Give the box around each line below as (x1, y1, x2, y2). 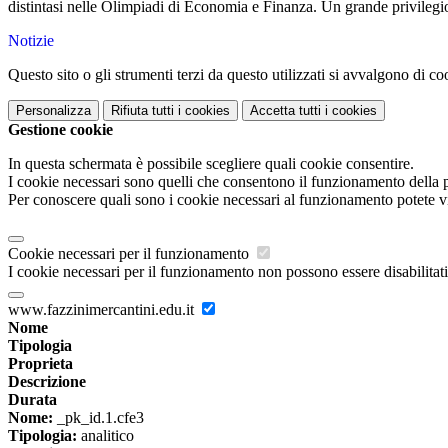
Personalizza (16, 103, 91, 119)
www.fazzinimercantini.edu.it (8, 301, 198, 319)
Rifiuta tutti (111, 103, 174, 119)
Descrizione (8, 373, 86, 391)
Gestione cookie (8, 121, 113, 139)
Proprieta (8, 355, 73, 373)
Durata (8, 391, 57, 409)
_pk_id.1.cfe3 (53, 409, 144, 427)
